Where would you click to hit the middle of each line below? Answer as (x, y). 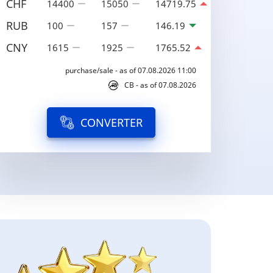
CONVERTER (112, 122)
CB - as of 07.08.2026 (160, 85)
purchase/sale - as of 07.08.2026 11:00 (131, 70)
